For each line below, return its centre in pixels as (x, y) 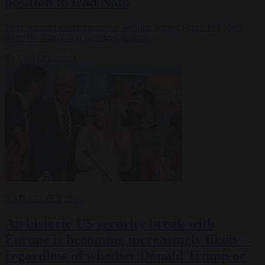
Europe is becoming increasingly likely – (127, 239)
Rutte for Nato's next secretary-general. (77, 37)
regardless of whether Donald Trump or (125, 255)
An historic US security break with (110, 223)
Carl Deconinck (48, 57)
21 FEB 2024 (59, 198)
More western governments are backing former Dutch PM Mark (124, 27)
